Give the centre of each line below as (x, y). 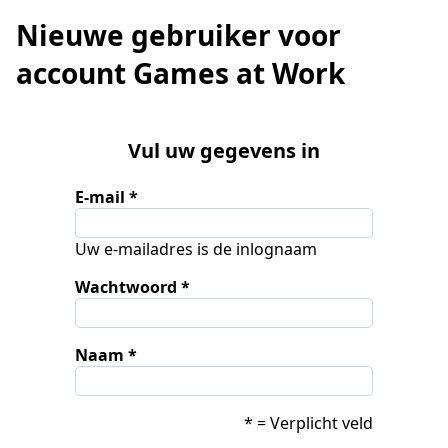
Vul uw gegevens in (224, 150)
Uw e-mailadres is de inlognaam (196, 248)
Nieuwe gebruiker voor (178, 35)
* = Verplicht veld (308, 422)
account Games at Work (180, 73)
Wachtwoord (126, 286)
